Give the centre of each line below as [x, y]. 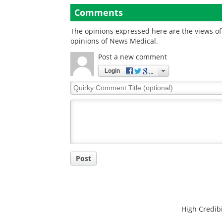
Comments [99, 12]
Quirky [82, 85]
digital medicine [183, 11]
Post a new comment [133, 56]
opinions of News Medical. [114, 41]
